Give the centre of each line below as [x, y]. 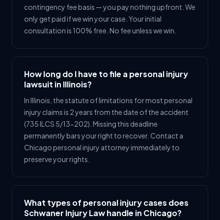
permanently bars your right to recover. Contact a [104, 136]
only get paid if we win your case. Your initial [93, 19]
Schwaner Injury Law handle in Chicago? [103, 213]
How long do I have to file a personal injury [106, 74]
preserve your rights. [57, 159]
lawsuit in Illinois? [58, 84]
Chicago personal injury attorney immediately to [102, 147]
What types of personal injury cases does [106, 203]
